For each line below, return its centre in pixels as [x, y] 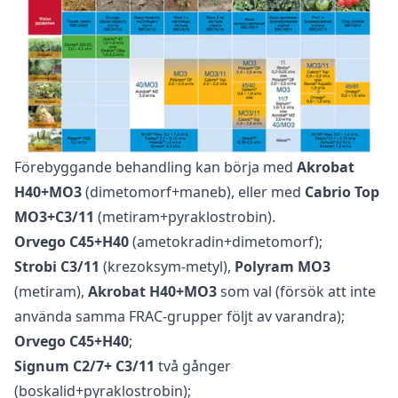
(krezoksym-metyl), [167, 267]
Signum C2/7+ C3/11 [84, 366]
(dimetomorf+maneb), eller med [193, 192]
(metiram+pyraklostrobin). [185, 217]
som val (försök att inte [296, 292]
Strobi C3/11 [57, 267]
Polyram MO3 [283, 267]
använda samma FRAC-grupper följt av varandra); [179, 317]
